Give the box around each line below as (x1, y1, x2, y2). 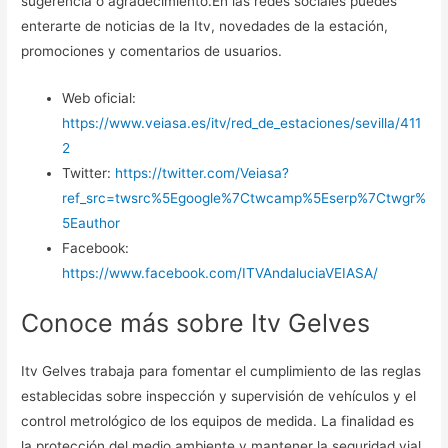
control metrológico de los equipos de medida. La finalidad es (21, 412, 415, 429)
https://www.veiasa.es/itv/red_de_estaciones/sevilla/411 (62, 115, 422, 132)
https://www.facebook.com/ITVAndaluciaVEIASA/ (62, 265, 379, 282)
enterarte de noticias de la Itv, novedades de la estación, (21, 18, 389, 35)
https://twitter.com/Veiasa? (115, 165, 290, 182)
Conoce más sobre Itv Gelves (21, 307, 371, 338)
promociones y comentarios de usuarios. (21, 43, 283, 60)
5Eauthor (62, 215, 121, 232)
